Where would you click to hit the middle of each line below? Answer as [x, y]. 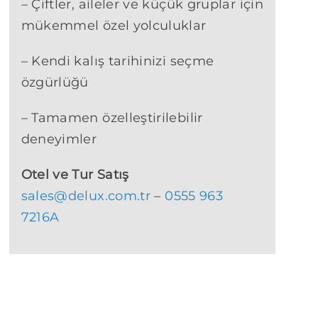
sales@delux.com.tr [86, 196]
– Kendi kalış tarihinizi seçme [117, 61]
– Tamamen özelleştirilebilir [112, 118]
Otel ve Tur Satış [75, 175]
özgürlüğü [55, 83]
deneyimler [59, 139]
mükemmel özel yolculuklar [114, 26]
